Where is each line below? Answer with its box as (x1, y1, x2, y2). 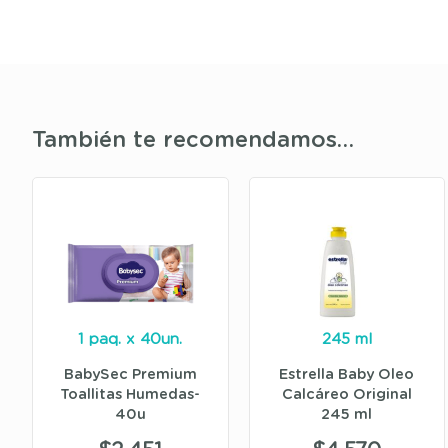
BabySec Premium (63, 367, 197, 383)
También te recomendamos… (32, 129, 354, 152)
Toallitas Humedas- (60, 387, 201, 403)
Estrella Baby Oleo (279, 367, 415, 383)
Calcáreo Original (281, 387, 412, 403)
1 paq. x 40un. (78, 332, 183, 348)
